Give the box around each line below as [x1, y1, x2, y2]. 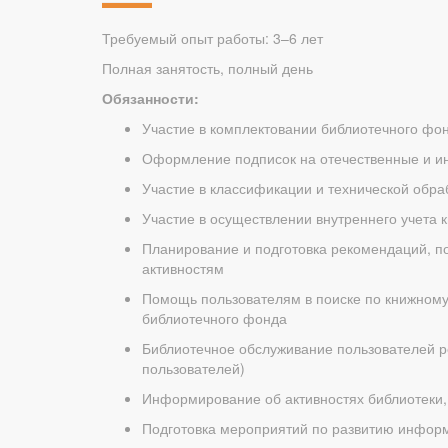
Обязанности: [102, 88, 199, 108]
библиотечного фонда [142, 308, 287, 328]
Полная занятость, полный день [102, 58, 313, 78]
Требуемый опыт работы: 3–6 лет [102, 28, 323, 48]
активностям [142, 258, 224, 278]
